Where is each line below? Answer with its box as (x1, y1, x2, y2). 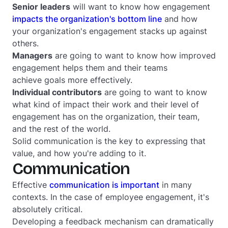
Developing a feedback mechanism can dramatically (12, 216, 214, 226)
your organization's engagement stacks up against (12, 26, 207, 36)
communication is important (49, 180, 159, 190)
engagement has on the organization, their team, (12, 111, 199, 122)
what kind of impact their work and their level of (12, 99, 199, 109)
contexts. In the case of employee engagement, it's (12, 192, 209, 202)
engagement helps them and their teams (12, 63, 167, 73)
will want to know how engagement (70, 2, 210, 12)
